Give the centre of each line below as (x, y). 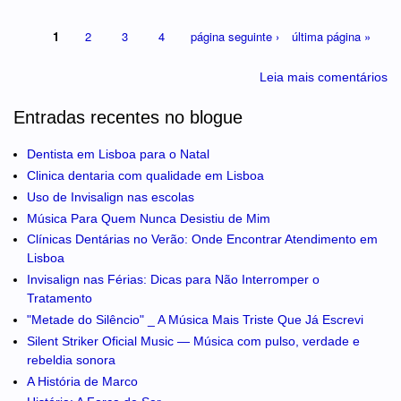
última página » (331, 37)
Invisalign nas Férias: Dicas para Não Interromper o (173, 280)
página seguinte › (235, 37)
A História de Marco (82, 381)
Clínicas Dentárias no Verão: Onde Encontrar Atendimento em (202, 239)
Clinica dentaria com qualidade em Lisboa (145, 176)
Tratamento (60, 299)
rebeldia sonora (71, 359)
